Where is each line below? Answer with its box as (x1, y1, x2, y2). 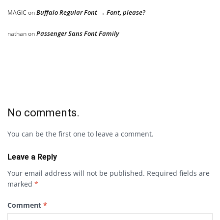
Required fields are (147, 168, 210, 178)
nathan (7, 29, 27, 38)
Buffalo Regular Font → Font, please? (36, 8, 145, 17)
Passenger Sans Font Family (36, 29, 119, 38)
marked (7, 179, 34, 189)
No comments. (7, 107, 80, 119)
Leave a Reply (7, 152, 57, 162)
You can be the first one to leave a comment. (7, 129, 154, 139)
